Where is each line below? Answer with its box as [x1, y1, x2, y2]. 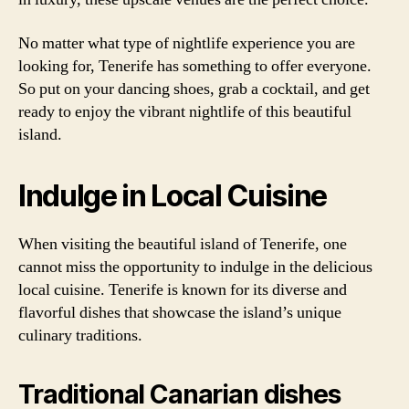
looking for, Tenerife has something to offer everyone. [18, 55, 372, 77]
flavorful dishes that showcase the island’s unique [18, 301, 341, 323]
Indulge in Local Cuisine [18, 177, 328, 214]
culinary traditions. [18, 324, 142, 346]
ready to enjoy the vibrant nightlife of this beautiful [18, 100, 351, 122]
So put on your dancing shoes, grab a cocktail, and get [18, 78, 370, 100]
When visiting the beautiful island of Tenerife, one [18, 233, 347, 255]
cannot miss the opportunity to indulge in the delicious [18, 256, 372, 278]
